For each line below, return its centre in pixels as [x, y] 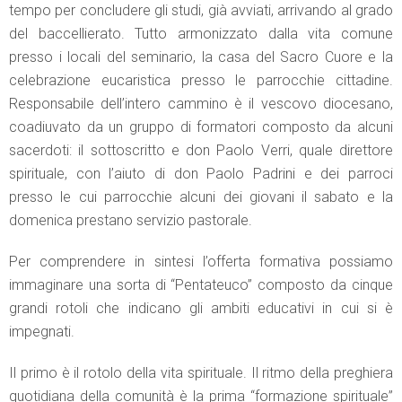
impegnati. [42, 332]
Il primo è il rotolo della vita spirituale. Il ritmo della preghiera [201, 373]
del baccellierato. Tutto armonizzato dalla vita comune [201, 34]
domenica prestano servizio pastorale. [131, 221]
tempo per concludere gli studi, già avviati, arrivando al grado [201, 11]
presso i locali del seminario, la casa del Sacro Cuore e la [201, 57]
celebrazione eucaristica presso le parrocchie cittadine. [201, 81]
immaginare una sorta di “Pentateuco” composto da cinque [201, 285]
